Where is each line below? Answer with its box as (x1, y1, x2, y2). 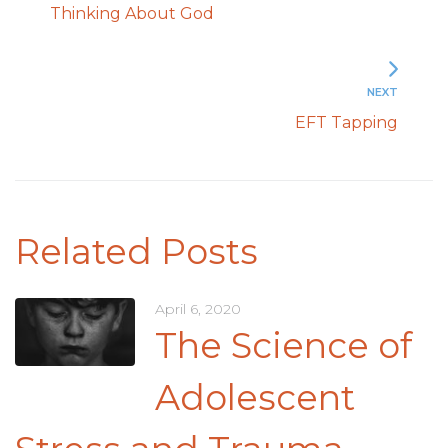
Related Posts (15, 230, 258, 274)
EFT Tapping (295, 113, 398, 133)
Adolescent (155, 376, 355, 420)
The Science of (155, 324, 412, 368)
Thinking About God (50, 4, 214, 24)
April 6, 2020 (155, 300, 241, 319)
